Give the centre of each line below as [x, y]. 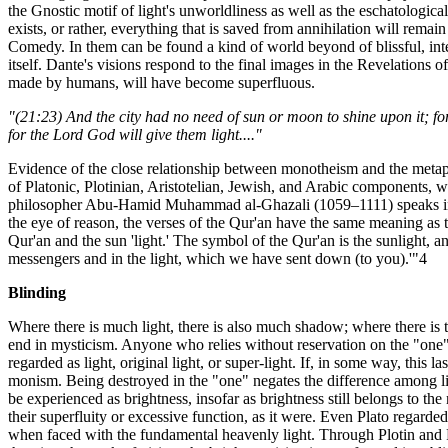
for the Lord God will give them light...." [135, 134]
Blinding [37, 292]
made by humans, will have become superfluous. [161, 82]
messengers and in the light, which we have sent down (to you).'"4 [217, 258]
